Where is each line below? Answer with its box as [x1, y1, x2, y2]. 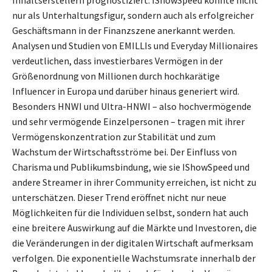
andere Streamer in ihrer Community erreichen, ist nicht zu [12, 176, 256, 189]
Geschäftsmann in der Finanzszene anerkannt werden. [12, 24, 235, 37]
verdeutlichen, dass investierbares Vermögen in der [12, 55, 223, 67]
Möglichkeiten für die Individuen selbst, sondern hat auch [12, 206, 248, 219]
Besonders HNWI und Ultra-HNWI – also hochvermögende [12, 100, 251, 113]
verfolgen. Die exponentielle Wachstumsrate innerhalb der [12, 252, 256, 265]
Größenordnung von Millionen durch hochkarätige [12, 70, 220, 83]
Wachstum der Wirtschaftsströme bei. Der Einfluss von [12, 146, 237, 158]
